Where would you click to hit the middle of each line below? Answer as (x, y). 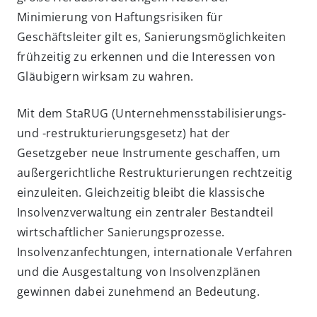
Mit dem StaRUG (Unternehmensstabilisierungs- (152, 113)
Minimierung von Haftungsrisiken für (120, 17)
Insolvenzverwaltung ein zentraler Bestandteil (145, 212)
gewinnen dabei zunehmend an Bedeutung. (139, 292)
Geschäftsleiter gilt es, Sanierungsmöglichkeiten (152, 37)
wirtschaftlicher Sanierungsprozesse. (121, 232)
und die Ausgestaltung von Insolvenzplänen (139, 272)
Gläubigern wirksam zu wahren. (105, 76)
